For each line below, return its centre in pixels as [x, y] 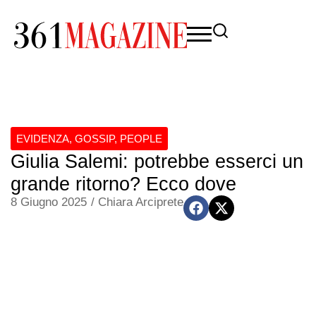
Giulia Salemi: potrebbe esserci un [157, 162]
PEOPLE [141, 139]
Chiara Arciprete [141, 202]
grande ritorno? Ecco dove [123, 184]
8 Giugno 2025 [49, 202]
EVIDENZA [43, 139]
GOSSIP [95, 139]
